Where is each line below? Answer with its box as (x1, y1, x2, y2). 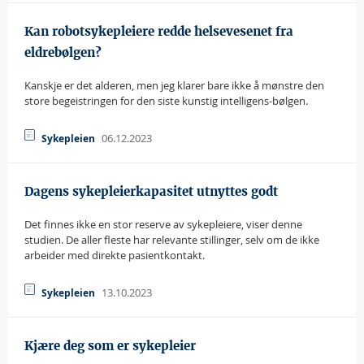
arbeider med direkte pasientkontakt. (24, 248, 205, 262)
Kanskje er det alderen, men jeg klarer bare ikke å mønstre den (24, 78, 324, 93)
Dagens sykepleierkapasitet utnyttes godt (24, 184, 278, 199)
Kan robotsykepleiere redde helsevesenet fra (24, 24, 293, 39)
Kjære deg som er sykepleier (24, 338, 196, 353)
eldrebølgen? (24, 45, 102, 60)
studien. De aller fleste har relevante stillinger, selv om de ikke (24, 232, 319, 247)
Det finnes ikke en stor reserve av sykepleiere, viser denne (24, 217, 302, 232)
